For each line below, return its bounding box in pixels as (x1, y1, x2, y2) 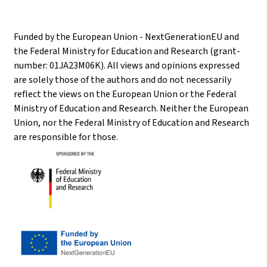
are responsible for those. (14, 130, 118, 143)
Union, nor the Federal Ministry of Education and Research (14, 116, 249, 129)
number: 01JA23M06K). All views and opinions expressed (14, 58, 240, 72)
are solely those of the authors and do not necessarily (14, 73, 231, 86)
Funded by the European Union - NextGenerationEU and (14, 30, 239, 43)
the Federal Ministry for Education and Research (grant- (14, 44, 240, 57)
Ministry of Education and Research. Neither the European (14, 101, 249, 114)
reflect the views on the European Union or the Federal (14, 87, 237, 100)
